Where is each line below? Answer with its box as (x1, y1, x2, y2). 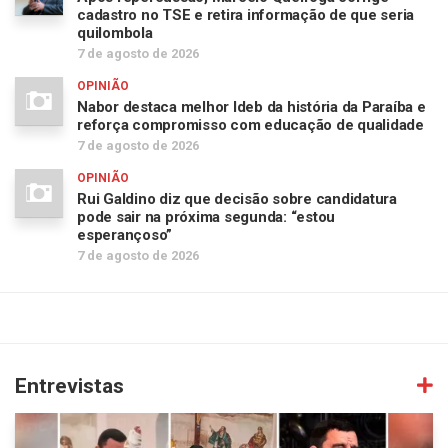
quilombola (77, 24, 153, 42)
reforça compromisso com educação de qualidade (77, 116, 424, 134)
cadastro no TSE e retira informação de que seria (77, 6, 414, 24)
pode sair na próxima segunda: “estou (77, 208, 335, 226)
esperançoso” (77, 226, 172, 244)
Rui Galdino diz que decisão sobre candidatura (77, 190, 397, 208)
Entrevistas (15, 374, 124, 398)
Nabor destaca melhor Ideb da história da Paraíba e (77, 98, 426, 116)
